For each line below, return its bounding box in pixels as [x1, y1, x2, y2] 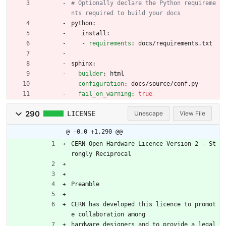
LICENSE [67, 109, 95, 118]
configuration [78, 80, 124, 87]
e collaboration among [71, 210, 145, 218]
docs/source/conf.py [131, 80, 198, 87]
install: [82, 29, 110, 37]
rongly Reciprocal [71, 150, 131, 157]
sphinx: [71, 60, 96, 67]
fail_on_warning [78, 90, 131, 97]
